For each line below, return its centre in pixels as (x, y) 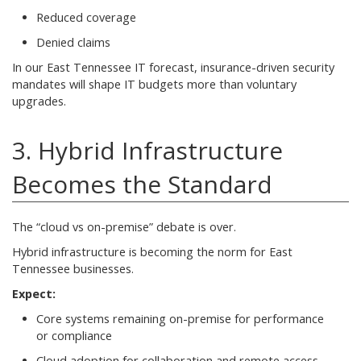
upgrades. (39, 101)
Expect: (34, 293)
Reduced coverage (86, 17)
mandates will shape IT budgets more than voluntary (154, 84)
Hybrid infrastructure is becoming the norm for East (152, 251)
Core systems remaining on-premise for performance (180, 318)
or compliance (74, 335)
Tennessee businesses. (73, 268)
